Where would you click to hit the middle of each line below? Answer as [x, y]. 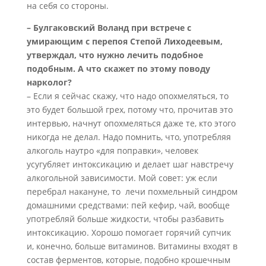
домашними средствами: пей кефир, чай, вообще [128, 205]
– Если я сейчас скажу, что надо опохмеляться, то [127, 96]
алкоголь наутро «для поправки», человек [112, 151]
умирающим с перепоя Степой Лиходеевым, [124, 41]
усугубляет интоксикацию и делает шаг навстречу [130, 164]
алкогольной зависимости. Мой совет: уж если [122, 178]
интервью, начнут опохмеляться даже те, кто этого [131, 123]
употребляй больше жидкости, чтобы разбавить [125, 219]
